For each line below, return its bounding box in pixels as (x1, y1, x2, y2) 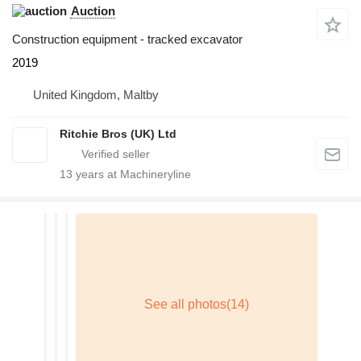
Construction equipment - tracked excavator (12, 32, 243, 47)
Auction (71, 4, 115, 19)
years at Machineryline (73, 168, 191, 181)
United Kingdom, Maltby (33, 88, 159, 102)
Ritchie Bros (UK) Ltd (60, 127, 176, 141)
